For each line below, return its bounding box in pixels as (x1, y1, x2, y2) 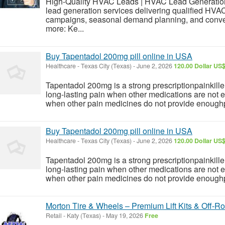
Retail (46, 210, 62, 220)
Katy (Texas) (67, 210, 101, 220)
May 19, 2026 (104, 210, 145, 220)
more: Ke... (46, 22, 84, 34)
